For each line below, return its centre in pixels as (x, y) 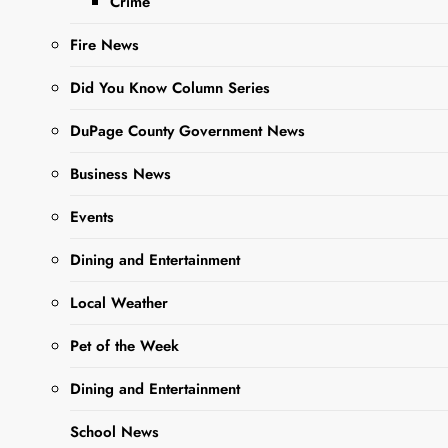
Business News (120, 173)
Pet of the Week (124, 345)
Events (92, 216)
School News (114, 431)
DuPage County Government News (187, 130)
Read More (170, 116)
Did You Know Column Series (170, 87)
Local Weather (119, 302)
